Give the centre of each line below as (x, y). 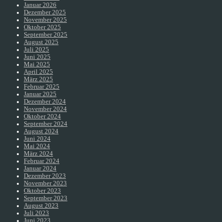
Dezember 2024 (45, 101)
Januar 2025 (40, 94)
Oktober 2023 (42, 191)
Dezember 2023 (45, 176)
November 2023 (45, 183)
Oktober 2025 (42, 27)
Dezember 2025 (45, 12)
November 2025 (45, 20)
